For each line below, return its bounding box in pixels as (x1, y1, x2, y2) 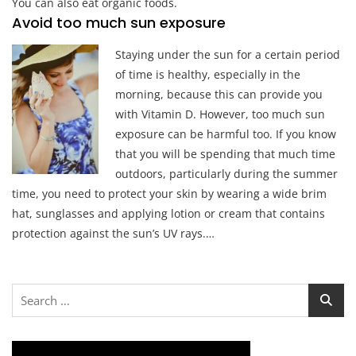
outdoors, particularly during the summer (115, 165, 338, 181)
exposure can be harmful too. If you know (115, 126, 336, 141)
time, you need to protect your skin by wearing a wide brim (12, 185, 327, 201)
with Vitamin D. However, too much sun (115, 106, 325, 122)
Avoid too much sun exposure (12, 12, 226, 33)
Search (11, 284, 52, 300)
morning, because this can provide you (115, 86, 323, 102)
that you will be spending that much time (115, 145, 335, 161)
